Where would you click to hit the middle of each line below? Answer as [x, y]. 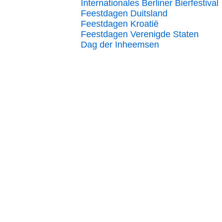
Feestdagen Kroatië [120, 24]
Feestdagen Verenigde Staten [140, 34]
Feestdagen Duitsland [124, 13]
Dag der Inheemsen [120, 45]
